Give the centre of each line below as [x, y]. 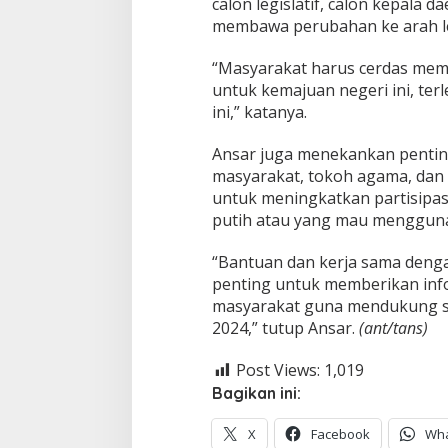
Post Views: [277, 370]
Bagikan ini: [256, 393]
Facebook [340, 434]
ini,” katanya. [259, 112]
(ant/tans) [393, 328]
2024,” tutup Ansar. [285, 328]
